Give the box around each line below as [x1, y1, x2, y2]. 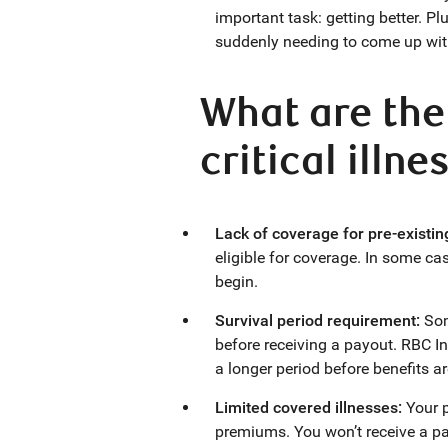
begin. [215, 272, 258, 291]
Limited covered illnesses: [215, 398, 406, 417]
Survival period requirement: [215, 311, 424, 330]
